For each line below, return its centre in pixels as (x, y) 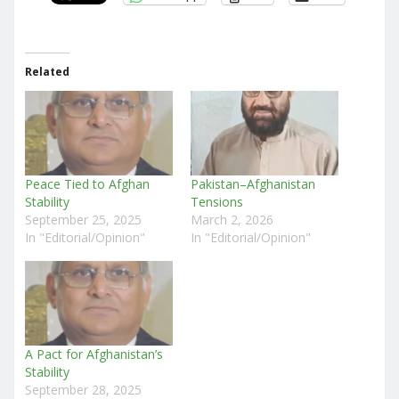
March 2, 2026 (232, 219)
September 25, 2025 (83, 219)
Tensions (217, 201)
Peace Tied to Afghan (87, 183)
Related (47, 71)
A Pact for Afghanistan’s (94, 354)
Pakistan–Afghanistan (253, 183)
